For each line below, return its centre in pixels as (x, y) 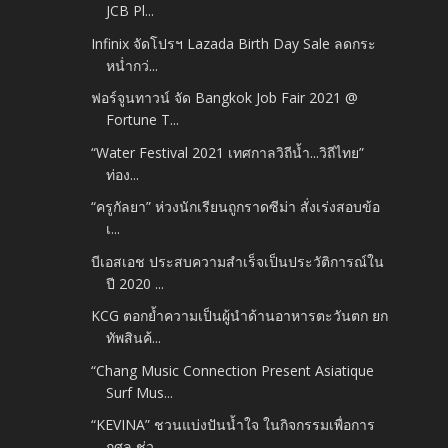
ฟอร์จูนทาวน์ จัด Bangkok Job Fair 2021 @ (225, 98)
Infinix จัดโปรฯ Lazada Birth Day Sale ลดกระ (234, 43)
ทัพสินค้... (134, 338)
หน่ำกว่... (132, 65)
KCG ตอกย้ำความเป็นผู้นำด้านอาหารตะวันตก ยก (240, 316)
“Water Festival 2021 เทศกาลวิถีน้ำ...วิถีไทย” (228, 152)
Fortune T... (143, 120)
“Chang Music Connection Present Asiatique (233, 370)
